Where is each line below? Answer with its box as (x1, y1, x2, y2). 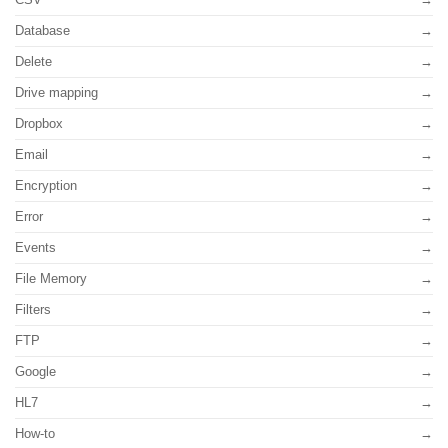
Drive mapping (15, 85, 98, 101)
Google (15, 364, 56, 380)
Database (15, 23, 70, 39)
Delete (15, 54, 52, 70)
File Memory (15, 271, 87, 287)
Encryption (15, 178, 77, 194)
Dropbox (15, 116, 63, 132)
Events (15, 240, 56, 256)
